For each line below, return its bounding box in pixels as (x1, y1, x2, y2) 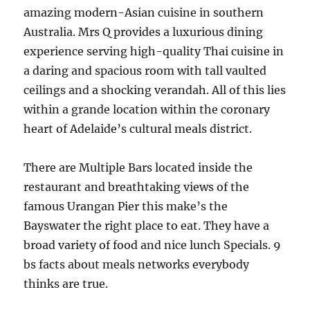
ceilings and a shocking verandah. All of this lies (24, 83, 286, 97)
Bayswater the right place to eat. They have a (24, 219, 270, 232)
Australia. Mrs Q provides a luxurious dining (24, 25, 264, 39)
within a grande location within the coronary (24, 102, 271, 116)
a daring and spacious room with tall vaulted (24, 64, 267, 77)
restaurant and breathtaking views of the (24, 180, 250, 194)
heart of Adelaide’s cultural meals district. (24, 122, 253, 136)
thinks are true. (24, 277, 109, 291)
